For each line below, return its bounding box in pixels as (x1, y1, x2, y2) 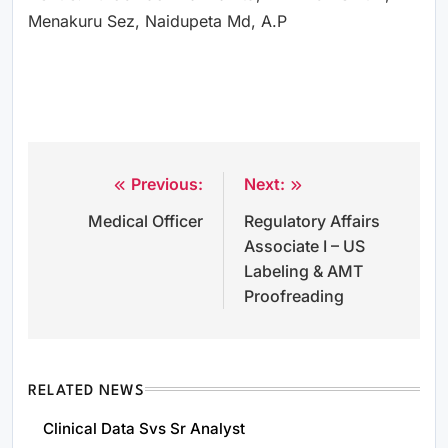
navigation (47, 211, 155, 238)
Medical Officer (88, 210, 203, 231)
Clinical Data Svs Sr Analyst (43, 418, 245, 438)
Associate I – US (244, 235, 365, 256)
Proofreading (244, 285, 344, 306)
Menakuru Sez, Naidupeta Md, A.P (28, 10, 287, 31)
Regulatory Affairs (244, 210, 380, 231)
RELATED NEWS (28, 383, 146, 399)
